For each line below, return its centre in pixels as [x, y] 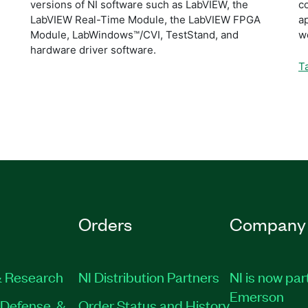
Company [268, 223]
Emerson [257, 295]
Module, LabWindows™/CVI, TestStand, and [134, 34]
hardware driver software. [93, 49]
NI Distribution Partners [148, 276]
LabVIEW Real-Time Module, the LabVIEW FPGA [145, 19]
